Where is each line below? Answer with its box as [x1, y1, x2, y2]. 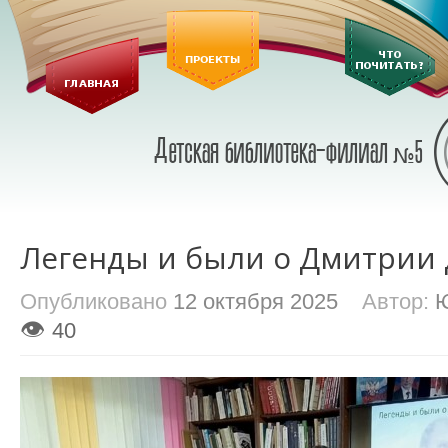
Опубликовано [20, 289, 173, 314]
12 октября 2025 [173, 289, 338, 314]
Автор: [338, 289, 435, 314]
